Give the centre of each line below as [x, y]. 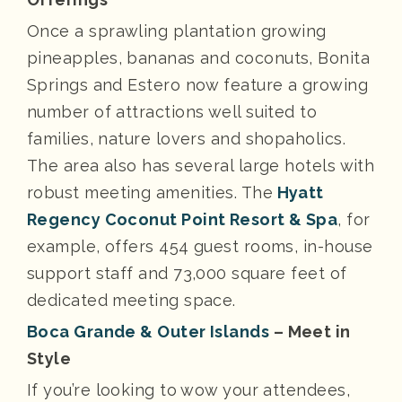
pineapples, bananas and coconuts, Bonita [199, 57]
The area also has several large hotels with [201, 165]
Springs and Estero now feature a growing [198, 84]
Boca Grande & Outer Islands [149, 331]
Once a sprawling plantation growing [177, 31]
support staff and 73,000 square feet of [187, 273]
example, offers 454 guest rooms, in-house [200, 246]
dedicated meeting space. [131, 300]
